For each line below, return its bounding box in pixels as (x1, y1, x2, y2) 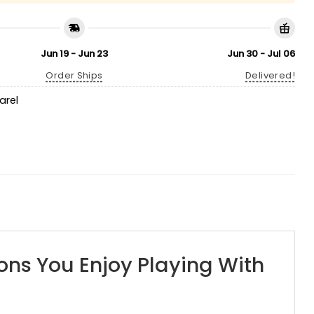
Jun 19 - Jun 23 (41, 46, 108, 60)
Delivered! (245, 68, 295, 82)
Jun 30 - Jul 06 (227, 46, 295, 60)
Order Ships (46, 68, 103, 82)
